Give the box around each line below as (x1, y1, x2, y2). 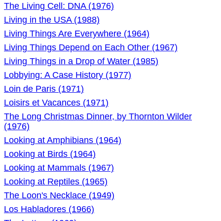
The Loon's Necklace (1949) (4, 190, 114, 200)
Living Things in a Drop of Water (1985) (4, 56, 158, 66)
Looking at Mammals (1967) (4, 163, 114, 173)
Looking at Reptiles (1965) (4, 177, 108, 186)
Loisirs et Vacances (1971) (4, 98, 109, 108)
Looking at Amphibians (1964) (4, 135, 121, 145)
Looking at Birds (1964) (4, 149, 96, 159)
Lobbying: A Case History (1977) (4, 70, 131, 80)
